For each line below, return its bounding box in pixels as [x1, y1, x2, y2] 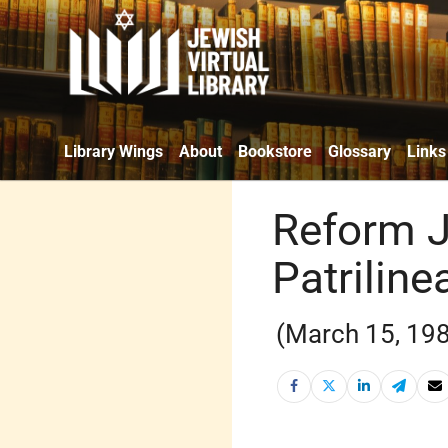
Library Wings [64, 141, 163, 161]
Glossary [328, 141, 391, 161]
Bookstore [238, 141, 312, 161]
